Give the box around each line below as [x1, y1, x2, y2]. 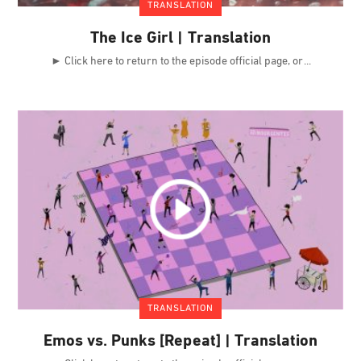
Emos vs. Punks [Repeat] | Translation [43, 334, 318, 351]
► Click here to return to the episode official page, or [50, 55, 305, 68]
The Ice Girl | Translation [89, 30, 272, 47]
